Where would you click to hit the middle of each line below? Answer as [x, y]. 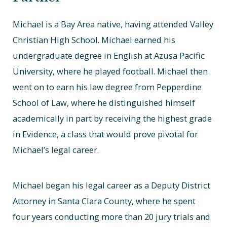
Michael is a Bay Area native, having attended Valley [113, 24]
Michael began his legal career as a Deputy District [112, 185]
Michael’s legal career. [56, 149]
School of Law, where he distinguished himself [104, 102]
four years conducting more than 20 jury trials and [112, 217]
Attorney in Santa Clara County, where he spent [104, 201]
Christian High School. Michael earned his [94, 40]
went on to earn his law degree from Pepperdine [107, 87]
